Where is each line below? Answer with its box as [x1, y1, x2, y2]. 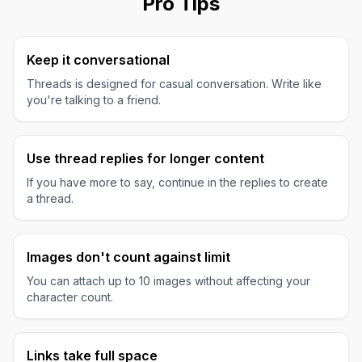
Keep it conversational [27, 52, 170, 68]
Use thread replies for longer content [27, 150, 264, 166]
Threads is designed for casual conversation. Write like [27, 77, 322, 90]
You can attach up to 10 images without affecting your [27, 274, 310, 288]
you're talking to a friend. [27, 93, 161, 107]
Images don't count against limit [27, 249, 230, 265]
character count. [27, 290, 113, 304]
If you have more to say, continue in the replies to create [27, 175, 328, 189]
